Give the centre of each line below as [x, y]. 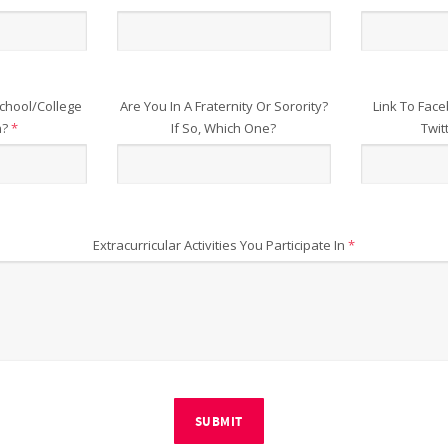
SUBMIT [218, 421]
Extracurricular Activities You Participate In [220, 244]
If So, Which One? [224, 127]
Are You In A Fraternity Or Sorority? [223, 105]
